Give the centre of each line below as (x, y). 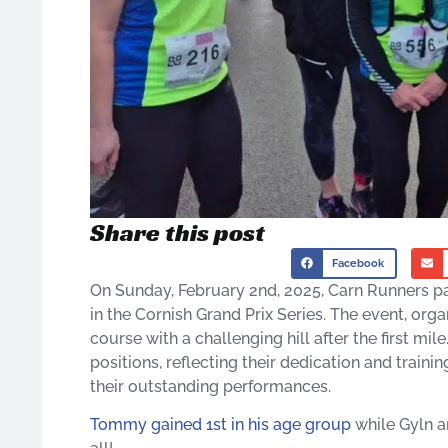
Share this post (177, 232)
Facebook (358, 263)
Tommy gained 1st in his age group (220, 425)
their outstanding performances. (210, 387)
